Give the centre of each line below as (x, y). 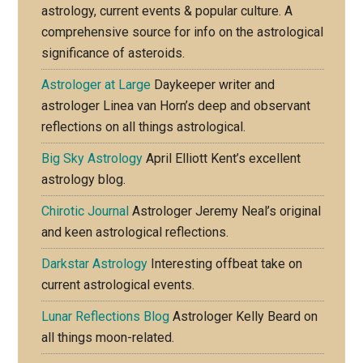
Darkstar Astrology (95, 264)
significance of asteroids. (113, 53)
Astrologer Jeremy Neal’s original (225, 211)
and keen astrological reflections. (135, 232)
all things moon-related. (108, 337)
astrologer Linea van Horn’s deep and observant (176, 106)
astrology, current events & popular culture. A (167, 11)
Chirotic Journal (85, 211)
